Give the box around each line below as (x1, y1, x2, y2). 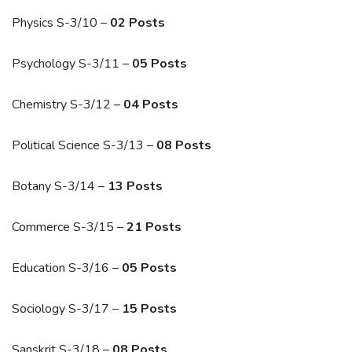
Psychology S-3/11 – (12, 54, 132, 72)
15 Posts (122, 299, 177, 317)
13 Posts (108, 177, 163, 195)
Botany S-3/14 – (12, 177, 108, 195)
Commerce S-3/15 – (12, 218, 126, 236)
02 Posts (110, 13, 165, 31)
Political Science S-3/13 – (12, 136, 156, 154)
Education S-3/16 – (12, 258, 122, 277)
